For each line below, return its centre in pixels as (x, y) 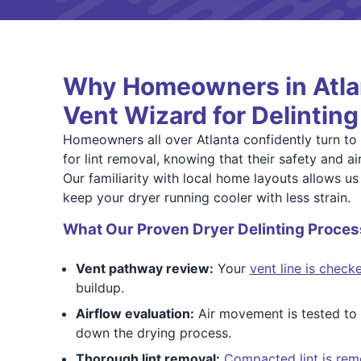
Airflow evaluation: (135, 313)
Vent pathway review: (144, 268)
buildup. (100, 288)
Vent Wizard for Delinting (210, 115)
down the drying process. (153, 333)
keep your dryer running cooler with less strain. (206, 197)
